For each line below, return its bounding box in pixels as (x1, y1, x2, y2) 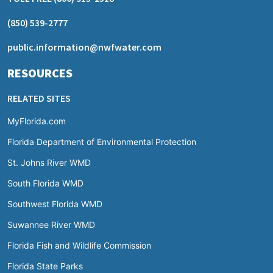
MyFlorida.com (7, 115, 66, 126)
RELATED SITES (7, 91, 71, 104)
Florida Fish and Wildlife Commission (7, 239, 151, 250)
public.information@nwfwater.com (7, 40, 161, 53)
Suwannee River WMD (7, 219, 95, 230)
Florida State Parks (7, 260, 83, 271)
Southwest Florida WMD (7, 198, 102, 209)
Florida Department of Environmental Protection (7, 136, 196, 147)
